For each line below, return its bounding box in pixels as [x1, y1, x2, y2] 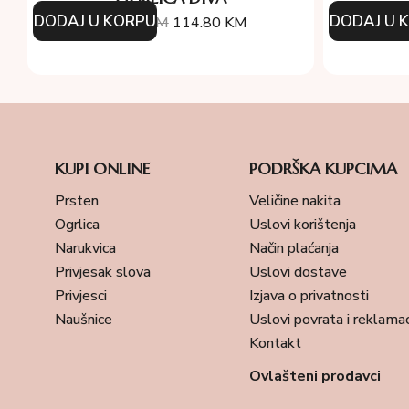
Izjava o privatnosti [249, 286, 370, 307]
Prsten [55, 191, 99, 212]
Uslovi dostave [249, 262, 348, 283]
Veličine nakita [249, 191, 341, 212]
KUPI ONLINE [55, 158, 150, 180]
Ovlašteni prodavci [249, 366, 382, 387]
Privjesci [55, 286, 107, 307]
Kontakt [249, 333, 302, 354]
